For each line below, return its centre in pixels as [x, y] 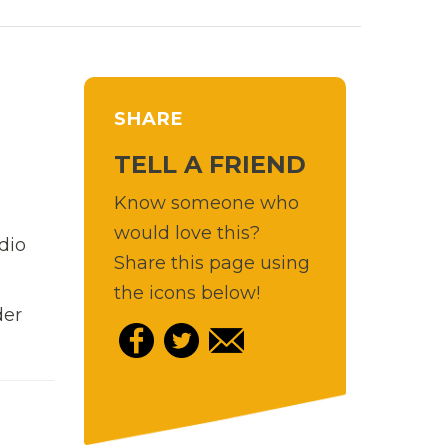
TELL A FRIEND [209, 164]
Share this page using [211, 262]
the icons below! [186, 292]
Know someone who [206, 202]
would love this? [186, 232]
